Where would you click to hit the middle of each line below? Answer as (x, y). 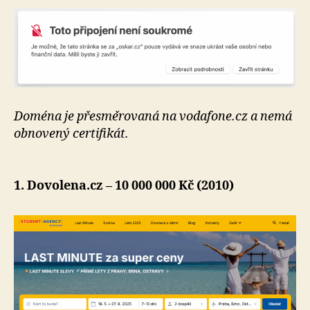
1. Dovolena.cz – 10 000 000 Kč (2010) (124, 185)
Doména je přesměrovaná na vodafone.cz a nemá (153, 116)
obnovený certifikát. (71, 134)
